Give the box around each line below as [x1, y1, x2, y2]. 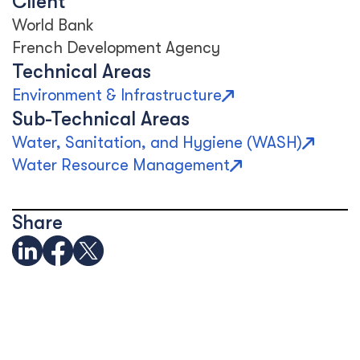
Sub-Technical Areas [12, 108, 190, 130]
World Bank [12, 16, 94, 35]
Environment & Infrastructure [12, 86, 222, 104]
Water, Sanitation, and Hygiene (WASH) [12, 133, 302, 152]
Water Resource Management [12, 156, 230, 174]
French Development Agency [12, 39, 220, 57]
